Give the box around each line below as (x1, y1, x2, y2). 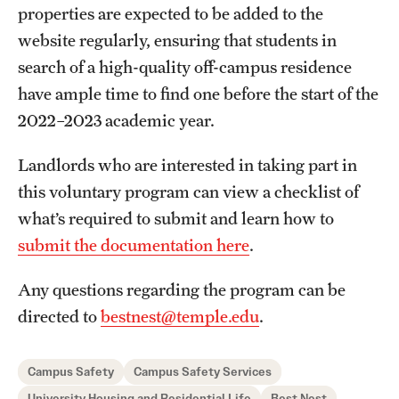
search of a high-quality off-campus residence (18, 57, 352, 77)
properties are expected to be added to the (18, 4, 323, 24)
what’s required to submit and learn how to (18, 208, 334, 229)
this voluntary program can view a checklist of (18, 182, 359, 202)
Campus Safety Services (134, 364, 272, 380)
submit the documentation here (18, 235, 249, 256)
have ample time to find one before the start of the (18, 84, 379, 104)
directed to (18, 306, 101, 327)
